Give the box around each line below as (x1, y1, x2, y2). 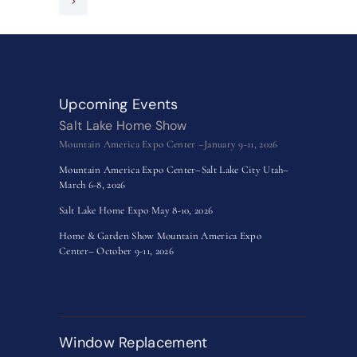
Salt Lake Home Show (59, 117, 190, 135)
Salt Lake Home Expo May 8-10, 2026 (59, 204, 214, 218)
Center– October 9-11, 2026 (59, 245, 174, 258)
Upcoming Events (59, 94, 178, 114)
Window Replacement (59, 333, 208, 353)
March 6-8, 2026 (59, 178, 126, 192)
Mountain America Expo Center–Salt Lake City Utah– (59, 163, 289, 177)
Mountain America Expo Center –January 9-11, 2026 (59, 138, 278, 151)
